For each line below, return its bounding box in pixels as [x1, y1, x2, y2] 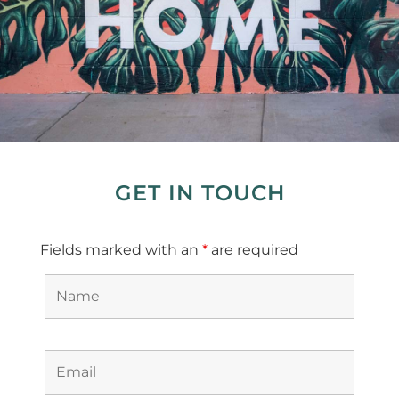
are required [207, 240, 298, 258]
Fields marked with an [39, 240, 202, 258]
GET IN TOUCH [114, 179, 285, 206]
